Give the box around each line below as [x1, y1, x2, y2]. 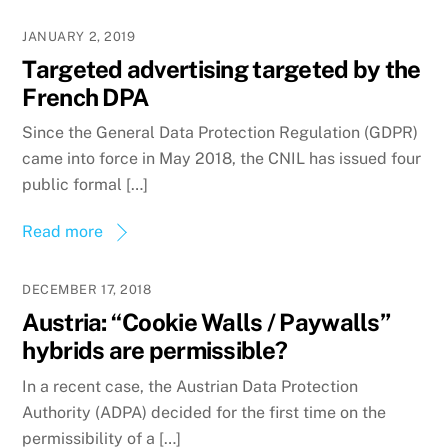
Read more [22, 222, 104, 242]
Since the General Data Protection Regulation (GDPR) [22, 123, 419, 143]
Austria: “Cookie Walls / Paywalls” [22, 308, 390, 337]
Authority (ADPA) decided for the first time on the [22, 402, 387, 422]
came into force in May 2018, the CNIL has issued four [22, 149, 422, 169]
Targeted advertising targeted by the [22, 54, 421, 83]
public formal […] [22, 175, 149, 195]
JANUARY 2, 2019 [22, 28, 136, 44]
